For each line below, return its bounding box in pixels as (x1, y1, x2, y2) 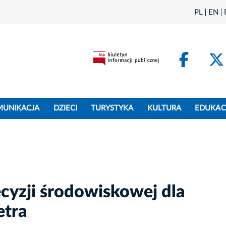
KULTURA (147, 104, 182, 112)
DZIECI (53, 104, 77, 112)
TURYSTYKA (91, 104, 134, 112)
